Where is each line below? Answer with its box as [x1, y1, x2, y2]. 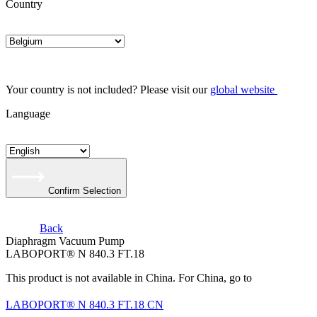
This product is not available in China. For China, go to [6, 272, 252, 284]
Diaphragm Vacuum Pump [6, 235, 125, 247]
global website [210, 83, 275, 96]
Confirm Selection [48, 185, 121, 196]
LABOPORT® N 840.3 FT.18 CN [6, 299, 163, 311]
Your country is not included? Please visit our [6, 83, 210, 96]
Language [6, 108, 50, 120]
